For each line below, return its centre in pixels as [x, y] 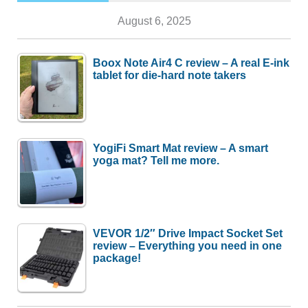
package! [117, 258]
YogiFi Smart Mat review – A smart [181, 147]
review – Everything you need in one [188, 246]
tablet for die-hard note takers [170, 75]
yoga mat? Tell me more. [156, 160]
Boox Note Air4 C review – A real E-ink [191, 62]
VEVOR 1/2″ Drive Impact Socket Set [188, 233]
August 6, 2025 [154, 20]
